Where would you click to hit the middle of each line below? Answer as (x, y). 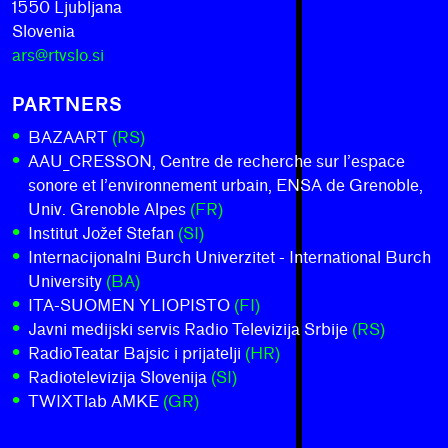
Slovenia (43, 31)
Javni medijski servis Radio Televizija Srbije (190, 329)
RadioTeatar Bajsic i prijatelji (136, 353)
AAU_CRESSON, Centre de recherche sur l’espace (216, 161)
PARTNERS (67, 105)
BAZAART (70, 137)
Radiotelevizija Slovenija (119, 377)
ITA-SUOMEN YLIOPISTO (131, 305)
